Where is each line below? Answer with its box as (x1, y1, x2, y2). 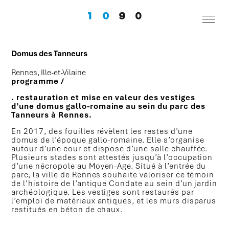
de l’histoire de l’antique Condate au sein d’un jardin (11, 178, 218, 189)
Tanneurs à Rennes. (11, 110, 92, 121)
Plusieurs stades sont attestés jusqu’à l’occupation (11, 152, 213, 163)
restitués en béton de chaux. (11, 204, 123, 215)
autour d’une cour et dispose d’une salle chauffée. (11, 144, 208, 154)
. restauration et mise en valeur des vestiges (11, 93, 195, 103)
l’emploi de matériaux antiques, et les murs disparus (11, 196, 217, 207)
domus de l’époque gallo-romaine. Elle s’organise (11, 135, 204, 146)
